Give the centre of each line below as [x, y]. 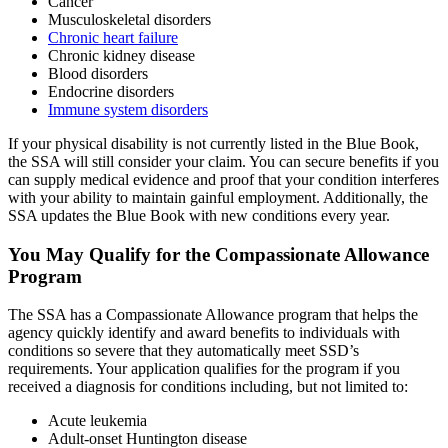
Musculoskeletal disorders [129, 19]
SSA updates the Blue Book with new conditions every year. [201, 215]
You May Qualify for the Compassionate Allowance [218, 254]
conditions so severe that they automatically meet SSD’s [183, 351]
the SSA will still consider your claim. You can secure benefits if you [223, 161]
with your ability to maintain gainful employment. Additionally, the [218, 197]
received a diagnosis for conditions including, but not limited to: [208, 387]
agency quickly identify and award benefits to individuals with [204, 333]
